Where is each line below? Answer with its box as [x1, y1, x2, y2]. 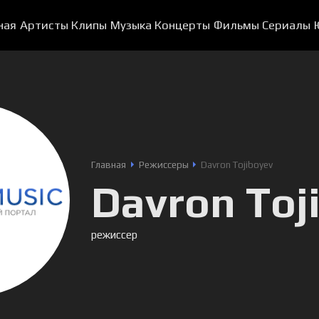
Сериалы [262, 18, 311, 32]
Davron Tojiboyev [201, 159, 273, 171]
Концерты [155, 18, 211, 32]
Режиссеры [138, 159, 189, 171]
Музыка [110, 18, 152, 32]
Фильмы [213, 18, 259, 32]
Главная [91, 159, 126, 171]
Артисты [19, 18, 68, 32]
